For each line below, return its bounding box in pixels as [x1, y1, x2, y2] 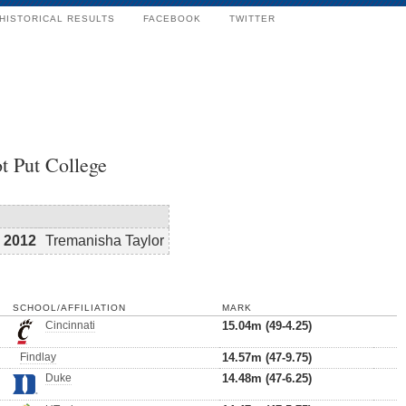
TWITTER [229, 14, 275, 24]
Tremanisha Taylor [45, 233, 164, 248]
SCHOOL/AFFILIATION [13, 303, 126, 313]
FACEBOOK [143, 14, 201, 24]
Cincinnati [45, 319, 95, 332]
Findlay [20, 351, 56, 363]
